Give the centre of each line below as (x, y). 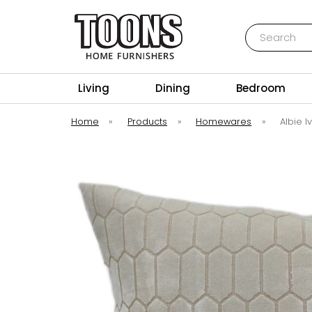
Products (148, 122)
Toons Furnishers (128, 67)
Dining (173, 88)
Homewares (224, 122)
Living (94, 88)
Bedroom (261, 88)
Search (262, 30)
